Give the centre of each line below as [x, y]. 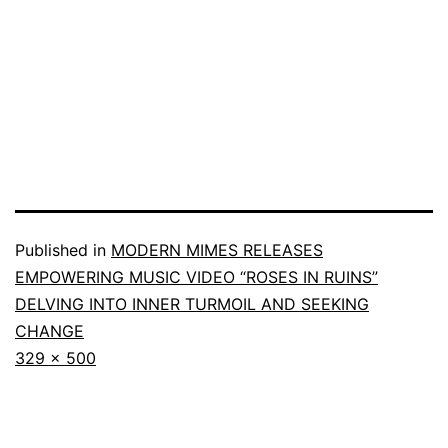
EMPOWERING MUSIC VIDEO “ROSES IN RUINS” [196, 276]
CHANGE [49, 330]
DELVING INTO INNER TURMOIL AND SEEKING [192, 303]
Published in [63, 249]
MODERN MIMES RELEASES [217, 249]
